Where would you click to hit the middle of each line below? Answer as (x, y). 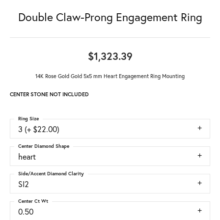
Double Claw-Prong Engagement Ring (110, 17)
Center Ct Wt (33, 201)
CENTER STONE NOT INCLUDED (49, 95)
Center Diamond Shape (44, 146)
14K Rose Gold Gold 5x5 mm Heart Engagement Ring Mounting (110, 76)
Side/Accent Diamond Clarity (51, 174)
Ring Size (28, 119)
